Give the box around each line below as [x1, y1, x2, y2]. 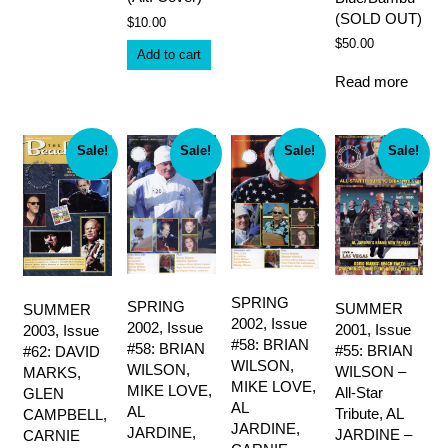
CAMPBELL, [23, 405, 107, 423]
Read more [334, 72, 408, 90]
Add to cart [136, 47, 201, 63]
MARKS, [23, 363, 81, 381]
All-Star [334, 383, 383, 401]
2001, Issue [334, 320, 411, 338]
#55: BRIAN [334, 341, 413, 359]
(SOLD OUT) [334, 9, 422, 27]
